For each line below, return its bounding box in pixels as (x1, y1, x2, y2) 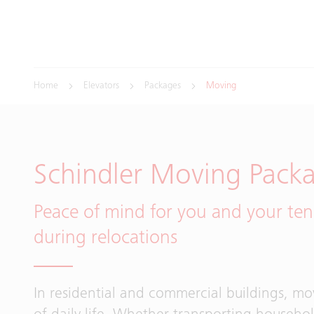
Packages (144, 81, 181, 91)
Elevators (83, 81, 119, 91)
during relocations (34, 229, 177, 249)
